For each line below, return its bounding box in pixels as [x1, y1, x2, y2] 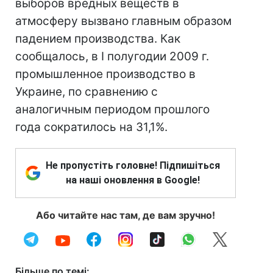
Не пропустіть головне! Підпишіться [46, 160, 220, 171]
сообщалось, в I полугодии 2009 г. [15, 49, 209, 63]
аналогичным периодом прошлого [15, 102, 210, 116]
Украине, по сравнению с [15, 85, 158, 99]
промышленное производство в [15, 67, 196, 81]
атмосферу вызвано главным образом [15, 14, 232, 28]
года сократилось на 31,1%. [15, 120, 168, 134]
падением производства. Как [15, 32, 180, 46]
